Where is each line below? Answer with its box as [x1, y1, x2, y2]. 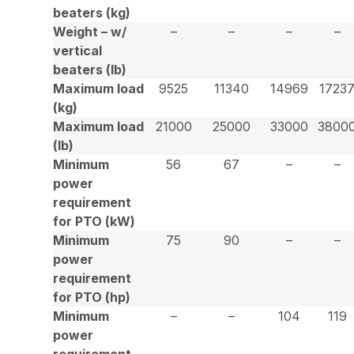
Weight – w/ [53, 23, 127, 40]
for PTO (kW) [53, 213, 136, 229]
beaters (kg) [53, 4, 131, 21]
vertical [53, 42, 103, 58]
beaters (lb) [53, 61, 127, 77]
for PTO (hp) [53, 288, 131, 305]
